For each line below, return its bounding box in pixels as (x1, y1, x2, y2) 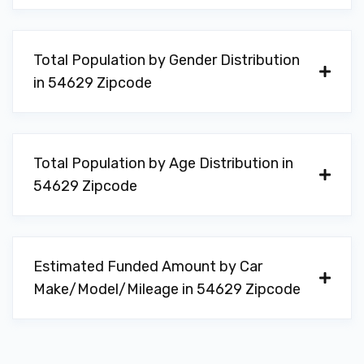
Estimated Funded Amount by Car (33, 258, 262, 275)
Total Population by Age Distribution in (33, 154, 293, 172)
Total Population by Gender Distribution (33, 51, 300, 69)
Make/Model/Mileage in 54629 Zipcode (33, 280, 301, 298)
